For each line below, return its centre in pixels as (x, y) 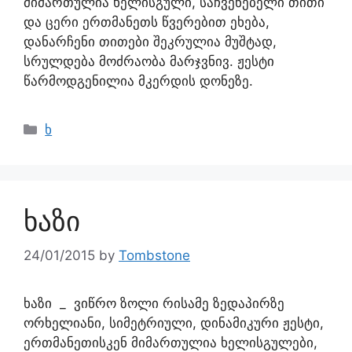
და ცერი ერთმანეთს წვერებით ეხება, (147, 22)
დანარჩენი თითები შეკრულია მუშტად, (150, 41)
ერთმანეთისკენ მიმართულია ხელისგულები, (170, 343)
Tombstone (154, 255)
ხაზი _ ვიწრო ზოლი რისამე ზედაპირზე (158, 303)
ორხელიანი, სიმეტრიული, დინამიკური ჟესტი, (174, 323)
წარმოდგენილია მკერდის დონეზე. (138, 81)
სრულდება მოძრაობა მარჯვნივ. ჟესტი (149, 61)
